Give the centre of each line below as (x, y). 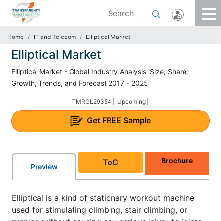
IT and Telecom (55, 37)
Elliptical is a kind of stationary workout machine (103, 198)
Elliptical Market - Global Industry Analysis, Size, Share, (100, 71)
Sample (136, 120)
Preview (44, 166)
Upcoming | (133, 101)
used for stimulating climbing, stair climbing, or (100, 209)
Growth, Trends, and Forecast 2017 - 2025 (80, 83)
